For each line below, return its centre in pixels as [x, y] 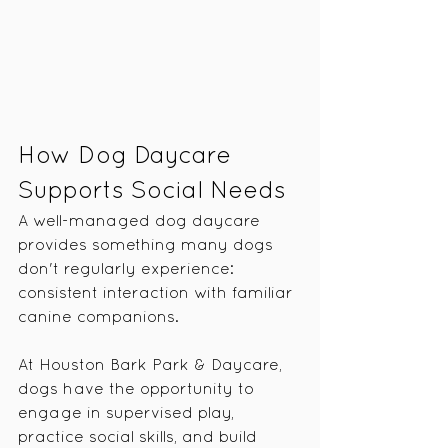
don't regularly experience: [128, 270]
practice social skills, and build [140, 438]
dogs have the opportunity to [138, 390]
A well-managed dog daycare [141, 222]
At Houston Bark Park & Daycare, [152, 366]
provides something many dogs [148, 246]
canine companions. [98, 318]
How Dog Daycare [128, 157]
